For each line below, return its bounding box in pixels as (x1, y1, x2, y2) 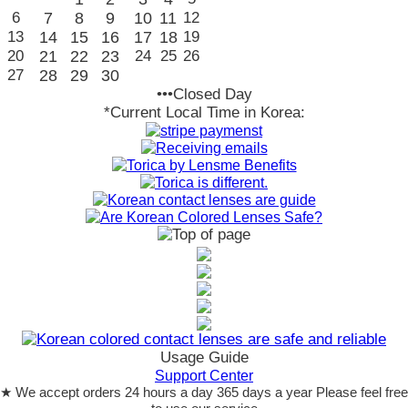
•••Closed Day (156, 86, 252, 104)
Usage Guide (159, 349, 249, 367)
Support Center (155, 368, 253, 384)
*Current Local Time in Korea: (103, 104, 305, 122)
